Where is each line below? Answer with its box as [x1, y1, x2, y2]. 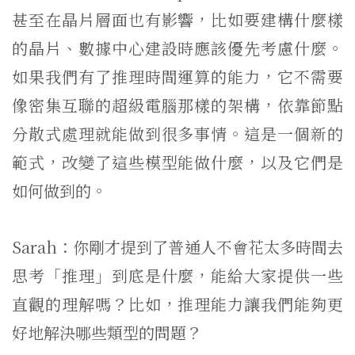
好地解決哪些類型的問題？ [12, 321, 202, 344]
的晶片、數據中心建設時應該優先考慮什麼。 [12, 36, 343, 59]
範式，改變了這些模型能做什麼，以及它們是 [12, 151, 343, 174]
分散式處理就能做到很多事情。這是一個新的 [12, 122, 343, 145]
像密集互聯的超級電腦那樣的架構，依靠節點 [12, 94, 343, 116]
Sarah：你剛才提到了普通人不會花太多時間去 [12, 235, 343, 258]
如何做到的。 [12, 179, 107, 202]
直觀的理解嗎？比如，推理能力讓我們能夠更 [12, 292, 343, 315]
